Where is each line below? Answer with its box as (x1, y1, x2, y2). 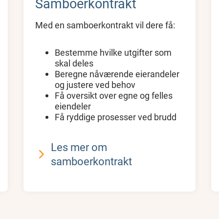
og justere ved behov (55, 78, 136, 90)
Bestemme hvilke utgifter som (55, 46, 172, 58)
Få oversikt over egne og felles (55, 89, 173, 101)
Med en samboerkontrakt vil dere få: (35, 19, 175, 31)
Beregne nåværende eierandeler (55, 67, 180, 80)
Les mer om (51, 139, 108, 154)
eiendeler (55, 100, 91, 112)
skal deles (55, 57, 94, 69)
